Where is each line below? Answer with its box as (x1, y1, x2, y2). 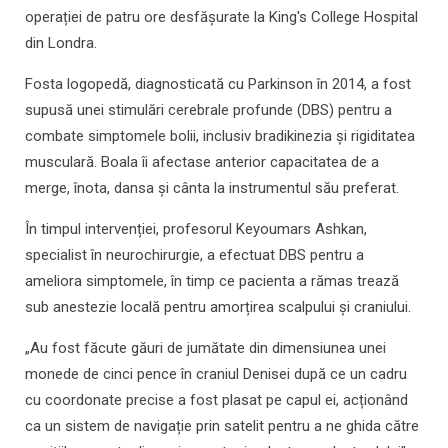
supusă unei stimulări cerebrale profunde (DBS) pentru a (25, 101, 392, 120)
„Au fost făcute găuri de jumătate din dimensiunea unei (25, 339, 386, 358)
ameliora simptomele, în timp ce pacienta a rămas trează (25, 272, 399, 291)
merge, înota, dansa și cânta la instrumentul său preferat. (25, 179, 399, 198)
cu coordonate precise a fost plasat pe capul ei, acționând (25, 391, 408, 410)
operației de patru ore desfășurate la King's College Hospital (25, 8, 418, 27)
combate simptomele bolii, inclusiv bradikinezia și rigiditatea (25, 127, 415, 146)
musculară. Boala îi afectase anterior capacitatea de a (25, 153, 379, 172)
